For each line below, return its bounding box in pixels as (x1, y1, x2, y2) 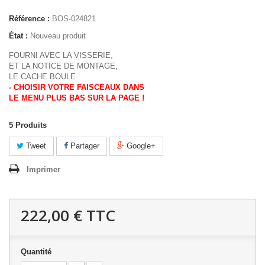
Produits (15, 121, 47, 130)
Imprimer (27, 165, 60, 174)
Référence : (9, 14, 50, 23)
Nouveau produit (30, 31, 86, 40)
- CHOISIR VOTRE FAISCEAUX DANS (9, 83, 144, 92)
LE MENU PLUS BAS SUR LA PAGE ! (9, 93, 144, 102)
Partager (68, 141, 99, 150)
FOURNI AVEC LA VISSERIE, (9, 51, 113, 60)
